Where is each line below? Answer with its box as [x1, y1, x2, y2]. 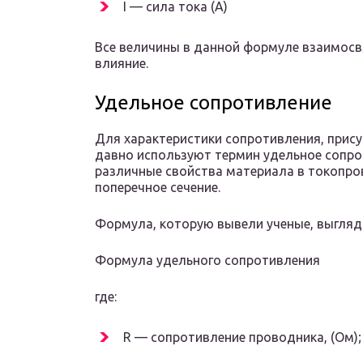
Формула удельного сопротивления [95, 253, 320, 268]
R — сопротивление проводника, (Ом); [123, 330, 361, 345]
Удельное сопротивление [95, 92, 332, 114]
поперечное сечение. [95, 180, 220, 195]
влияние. [95, 56, 148, 71]
